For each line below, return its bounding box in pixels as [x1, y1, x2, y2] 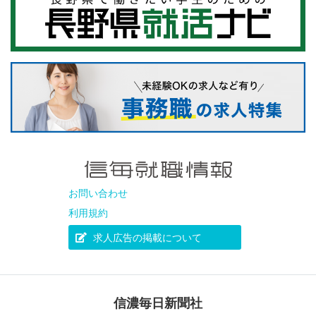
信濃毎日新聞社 [114, 296, 202, 312]
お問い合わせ [68, 188, 128, 200]
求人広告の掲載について [90, 232, 202, 244]
